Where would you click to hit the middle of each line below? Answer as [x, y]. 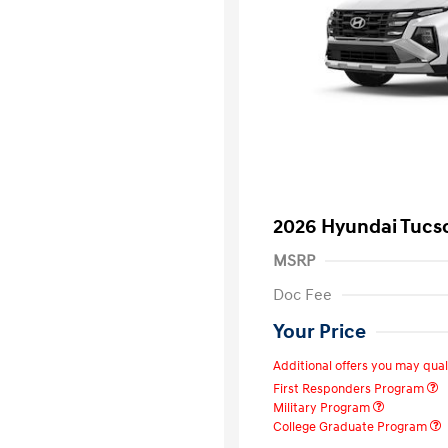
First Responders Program [350, 389]
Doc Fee [302, 295]
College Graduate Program [351, 427]
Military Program [323, 408]
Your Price [319, 332]
